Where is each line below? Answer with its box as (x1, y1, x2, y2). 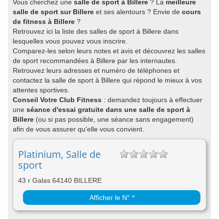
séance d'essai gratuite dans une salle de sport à (26, 106, 190, 113)
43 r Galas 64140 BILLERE (18, 176, 102, 184)
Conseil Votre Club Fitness (13, 96, 102, 104)
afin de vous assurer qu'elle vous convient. (13, 125, 144, 133)
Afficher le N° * (89, 194, 134, 201)
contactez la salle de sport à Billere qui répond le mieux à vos (13, 76, 202, 84)
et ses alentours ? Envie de (94, 8, 182, 16)
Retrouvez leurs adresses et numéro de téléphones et (13, 66, 179, 74)
